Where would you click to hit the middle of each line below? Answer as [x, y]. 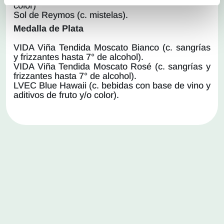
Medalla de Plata [48, 28]
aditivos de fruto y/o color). [66, 95]
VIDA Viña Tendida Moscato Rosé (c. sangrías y [112, 66]
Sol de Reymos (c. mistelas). [71, 15]
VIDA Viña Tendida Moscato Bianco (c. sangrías [112, 47]
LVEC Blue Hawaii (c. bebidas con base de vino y [112, 85]
